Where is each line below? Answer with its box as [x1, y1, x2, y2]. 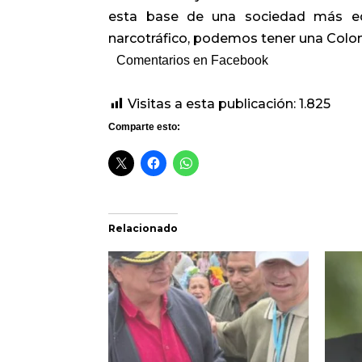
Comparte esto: [108, 120, 181, 133]
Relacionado [108, 221, 179, 234]
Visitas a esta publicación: [128, 95, 297, 112]
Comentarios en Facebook [116, 53, 269, 67]
